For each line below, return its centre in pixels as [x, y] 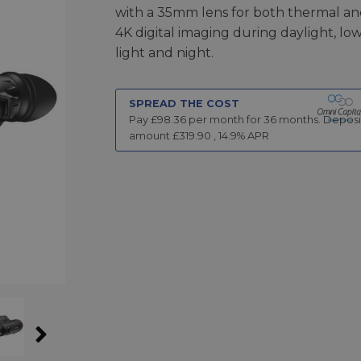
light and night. [164, 52]
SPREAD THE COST [184, 103]
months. [298, 119]
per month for [224, 119]
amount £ [154, 135]
